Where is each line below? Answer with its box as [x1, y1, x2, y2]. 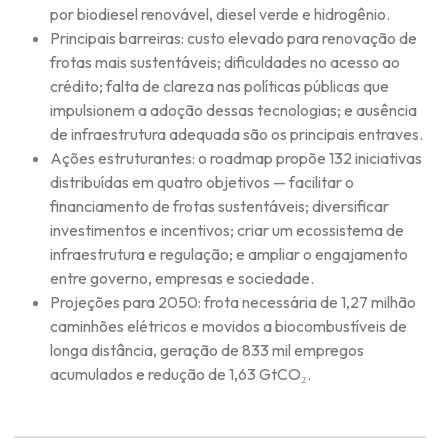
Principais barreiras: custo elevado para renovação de [50, 27, 417, 48]
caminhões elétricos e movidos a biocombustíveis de [50, 315, 407, 336]
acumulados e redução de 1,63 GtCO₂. [50, 363, 311, 384]
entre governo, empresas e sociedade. [50, 267, 314, 288]
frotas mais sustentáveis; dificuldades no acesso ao [50, 51, 400, 72]
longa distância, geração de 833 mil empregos [50, 339, 364, 360]
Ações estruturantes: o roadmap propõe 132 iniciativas [50, 147, 422, 168]
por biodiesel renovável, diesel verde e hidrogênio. [50, 3, 390, 24]
